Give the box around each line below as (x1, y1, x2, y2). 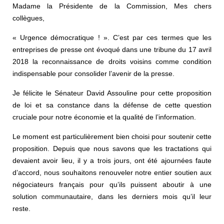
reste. (12, 204, 30, 212)
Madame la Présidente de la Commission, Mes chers (12, 1, 211, 10)
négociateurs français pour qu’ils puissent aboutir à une (12, 180, 211, 188)
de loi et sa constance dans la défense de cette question (12, 100, 211, 109)
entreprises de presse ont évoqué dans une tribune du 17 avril (12, 45, 211, 53)
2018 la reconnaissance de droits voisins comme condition (12, 57, 211, 65)
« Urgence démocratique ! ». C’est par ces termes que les (12, 33, 211, 41)
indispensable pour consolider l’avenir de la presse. (12, 69, 174, 77)
